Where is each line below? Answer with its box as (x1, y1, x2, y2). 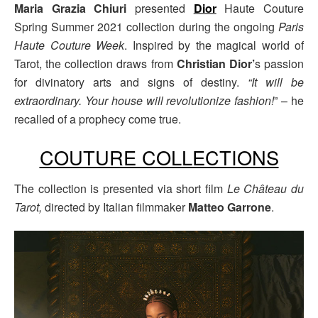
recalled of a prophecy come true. (14, 110, 181, 127)
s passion (254, 55, 305, 72)
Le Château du (226, 180, 305, 197)
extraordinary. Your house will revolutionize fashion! (14, 92, 275, 109)
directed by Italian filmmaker (42, 199, 188, 216)
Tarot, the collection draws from (14, 55, 177, 72)
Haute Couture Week (14, 36, 124, 53)
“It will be (248, 73, 304, 90)
